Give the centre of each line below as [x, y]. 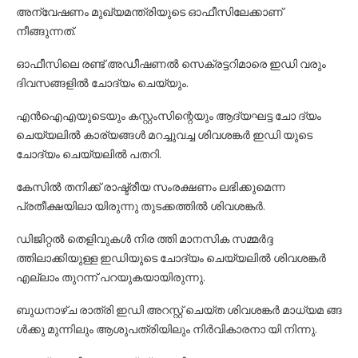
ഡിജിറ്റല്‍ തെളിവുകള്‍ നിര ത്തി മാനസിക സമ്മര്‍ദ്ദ [145, 239]
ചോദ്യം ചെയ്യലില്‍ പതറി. [89, 154]
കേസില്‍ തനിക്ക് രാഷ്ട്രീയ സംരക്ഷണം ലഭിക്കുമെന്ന [151, 187]
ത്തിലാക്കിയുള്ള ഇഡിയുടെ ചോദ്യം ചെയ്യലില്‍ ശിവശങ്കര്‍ [171, 258]
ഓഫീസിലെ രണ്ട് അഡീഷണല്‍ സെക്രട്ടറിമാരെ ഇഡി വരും [171, 64]
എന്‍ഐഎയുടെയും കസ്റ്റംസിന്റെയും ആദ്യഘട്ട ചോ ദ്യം [169, 116]
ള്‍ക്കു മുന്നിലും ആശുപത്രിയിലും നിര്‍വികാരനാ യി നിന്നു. [167, 329]
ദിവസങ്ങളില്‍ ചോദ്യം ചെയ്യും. [102, 83]
